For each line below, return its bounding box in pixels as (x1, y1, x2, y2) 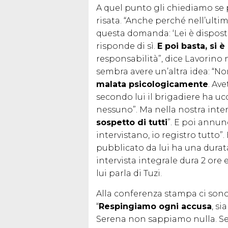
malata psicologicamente (96, 79, 208, 89)
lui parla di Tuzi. (96, 168, 162, 178)
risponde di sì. (96, 41, 157, 51)
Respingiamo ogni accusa (99, 201, 212, 211)
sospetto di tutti (96, 117, 167, 127)
